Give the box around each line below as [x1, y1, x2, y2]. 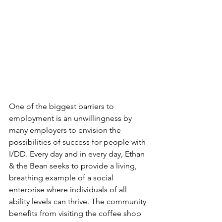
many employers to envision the [9, 125, 123, 135]
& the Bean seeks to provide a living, [9, 161, 139, 170]
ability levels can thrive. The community [9, 196, 148, 206]
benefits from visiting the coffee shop [9, 208, 143, 218]
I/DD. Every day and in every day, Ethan [9, 149, 147, 159]
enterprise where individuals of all [9, 184, 129, 194]
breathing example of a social [9, 172, 115, 182]
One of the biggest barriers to [9, 101, 116, 111]
